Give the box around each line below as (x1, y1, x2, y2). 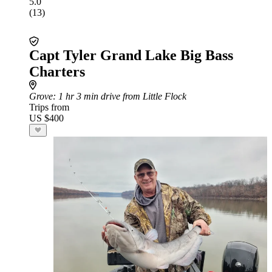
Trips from (29, 102, 69, 112)
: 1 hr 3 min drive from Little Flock (53, 91, 186, 101)
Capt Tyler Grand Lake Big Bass (29, 47, 233, 63)
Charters (29, 64, 85, 80)
